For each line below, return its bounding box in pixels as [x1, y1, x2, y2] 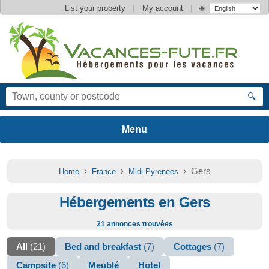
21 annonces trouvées [96, 220, 173, 228]
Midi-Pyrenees [128, 167, 178, 176]
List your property [65, 3, 125, 13]
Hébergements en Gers [59, 194, 210, 210]
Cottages [174, 241, 214, 252]
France [91, 167, 116, 176]
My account [142, 3, 183, 13]
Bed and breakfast [65, 241, 144, 252]
